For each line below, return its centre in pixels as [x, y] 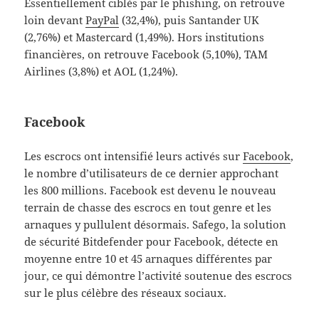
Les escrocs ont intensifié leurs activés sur [134, 156]
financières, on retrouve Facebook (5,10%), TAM [146, 54]
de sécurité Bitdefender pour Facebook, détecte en [152, 242]
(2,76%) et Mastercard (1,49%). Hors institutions [145, 37]
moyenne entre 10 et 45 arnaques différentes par [148, 259]
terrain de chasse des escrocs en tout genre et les [148, 208]
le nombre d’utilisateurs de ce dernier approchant [152, 173]
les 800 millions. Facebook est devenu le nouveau [151, 190]
